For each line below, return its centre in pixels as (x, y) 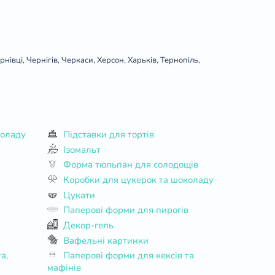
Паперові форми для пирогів (126, 210)
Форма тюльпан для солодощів (130, 165)
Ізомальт (82, 149)
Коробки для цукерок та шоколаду (138, 180)
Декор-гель (88, 225)
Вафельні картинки (106, 240)
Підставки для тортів (108, 134)
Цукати (79, 195)
